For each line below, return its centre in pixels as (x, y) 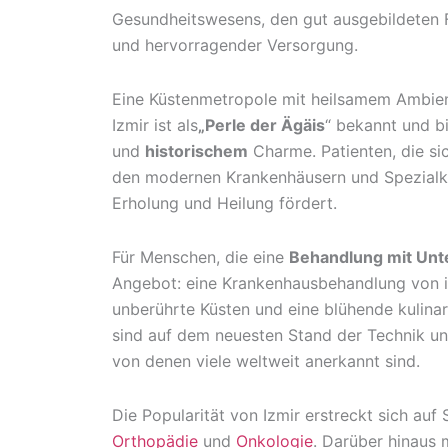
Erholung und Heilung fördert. (224, 203)
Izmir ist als (155, 125)
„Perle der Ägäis (261, 125)
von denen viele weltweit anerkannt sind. (266, 361)
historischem (196, 151)
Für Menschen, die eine (200, 257)
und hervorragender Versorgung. (235, 45)
